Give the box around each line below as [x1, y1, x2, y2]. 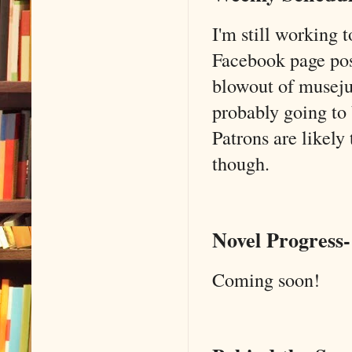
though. [212, 149, 269, 176]
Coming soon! [212, 266, 320, 292]
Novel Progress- [212, 225, 350, 255]
